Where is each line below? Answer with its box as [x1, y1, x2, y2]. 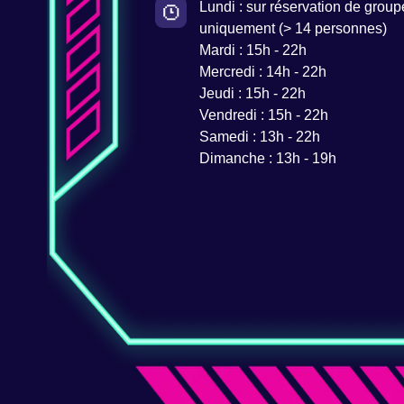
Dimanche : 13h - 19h [198, 151, 336, 167]
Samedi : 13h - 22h [198, 129, 320, 145]
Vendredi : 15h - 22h [198, 107, 328, 124]
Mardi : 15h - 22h [198, 42, 307, 59]
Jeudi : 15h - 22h [198, 86, 306, 102]
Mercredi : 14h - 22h [198, 64, 326, 80]
